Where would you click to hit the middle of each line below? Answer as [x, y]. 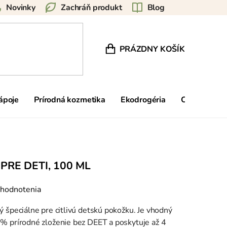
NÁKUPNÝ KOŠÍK [152, 54]
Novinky [21, 8]
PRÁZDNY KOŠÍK [152, 49]
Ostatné [196, 100]
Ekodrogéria [143, 100]
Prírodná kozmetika [70, 100]
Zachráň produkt [91, 8]
